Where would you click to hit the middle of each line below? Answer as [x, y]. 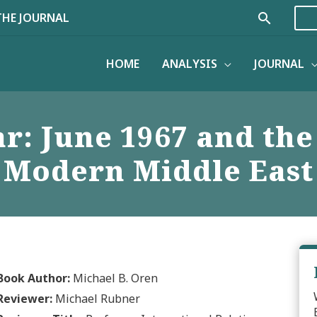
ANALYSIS [190, 63]
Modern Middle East [158, 171]
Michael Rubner [96, 298]
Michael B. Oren [114, 278]
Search [282, 20]
